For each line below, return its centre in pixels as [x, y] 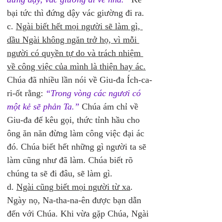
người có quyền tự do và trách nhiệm [75, 53]
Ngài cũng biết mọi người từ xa [73, 187]
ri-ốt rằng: [26, 93]
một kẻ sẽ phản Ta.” [43, 107]
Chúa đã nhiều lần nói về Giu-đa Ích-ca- [80, 80]
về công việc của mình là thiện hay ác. [76, 66]
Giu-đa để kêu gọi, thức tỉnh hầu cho [75, 120]
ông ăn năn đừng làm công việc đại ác [77, 133]
